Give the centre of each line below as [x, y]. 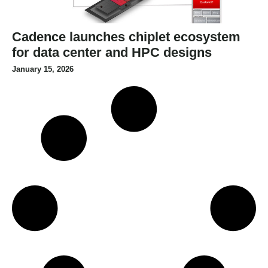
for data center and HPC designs [112, 52]
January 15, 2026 [43, 69]
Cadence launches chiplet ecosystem [126, 36]
